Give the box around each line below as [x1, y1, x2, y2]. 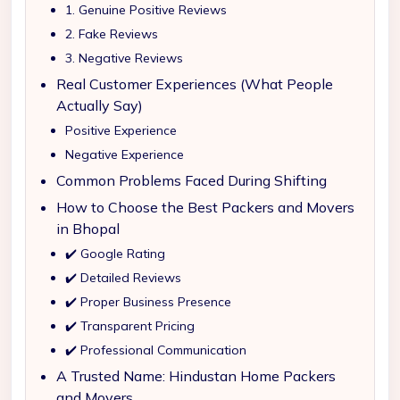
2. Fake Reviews [65, 26, 158, 42]
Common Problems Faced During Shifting [56, 171, 327, 189]
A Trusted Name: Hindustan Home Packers [56, 367, 336, 385]
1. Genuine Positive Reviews [65, 2, 227, 18]
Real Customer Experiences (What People [56, 75, 333, 93]
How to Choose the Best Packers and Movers [56, 198, 354, 216]
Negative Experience [65, 146, 184, 162]
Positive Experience [65, 122, 177, 138]
